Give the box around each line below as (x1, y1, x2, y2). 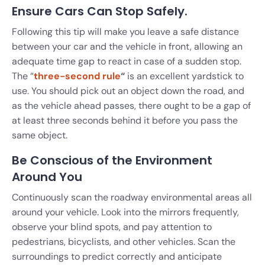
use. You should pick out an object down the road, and (12, 84, 244, 97)
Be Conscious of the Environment (12, 151, 212, 169)
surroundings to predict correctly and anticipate (12, 250, 222, 263)
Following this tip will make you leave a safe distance (12, 25, 239, 38)
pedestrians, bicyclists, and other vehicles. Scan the (12, 235, 235, 248)
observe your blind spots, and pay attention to (12, 220, 212, 233)
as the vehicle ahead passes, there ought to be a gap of (12, 99, 251, 112)
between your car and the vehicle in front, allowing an (12, 40, 243, 53)
